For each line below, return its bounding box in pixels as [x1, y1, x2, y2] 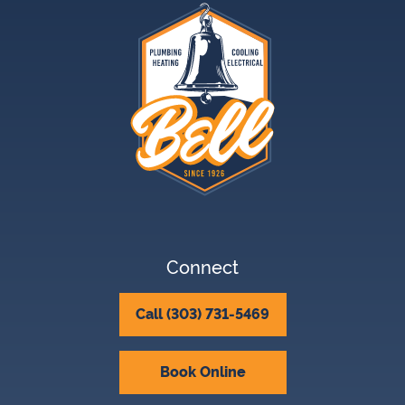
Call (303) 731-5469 [136, 305, 269, 323]
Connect [166, 256, 239, 278]
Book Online [159, 363, 246, 381]
